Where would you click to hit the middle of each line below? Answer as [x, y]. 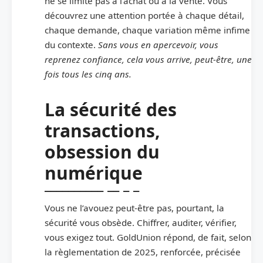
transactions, [102, 130]
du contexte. [71, 44]
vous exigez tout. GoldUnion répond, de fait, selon [148, 237]
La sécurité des [111, 109]
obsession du [102, 151]
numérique [94, 173]
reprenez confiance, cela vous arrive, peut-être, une [148, 59]
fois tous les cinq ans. [88, 74]
